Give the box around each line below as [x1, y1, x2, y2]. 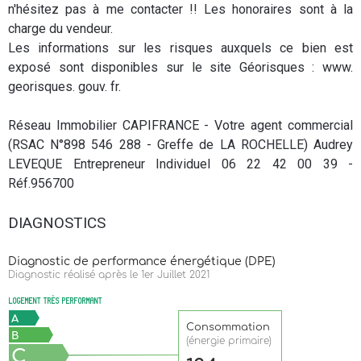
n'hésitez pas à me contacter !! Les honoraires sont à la [8, 2, 353, 17]
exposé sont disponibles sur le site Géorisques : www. [8, 60, 353, 75]
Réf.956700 [8, 176, 74, 191]
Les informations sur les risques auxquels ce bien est [8, 40, 353, 56]
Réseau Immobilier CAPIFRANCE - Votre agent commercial [8, 118, 353, 133]
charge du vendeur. [8, 21, 113, 36]
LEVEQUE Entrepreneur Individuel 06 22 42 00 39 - [8, 156, 353, 172]
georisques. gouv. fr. [8, 79, 121, 94]
